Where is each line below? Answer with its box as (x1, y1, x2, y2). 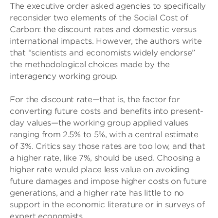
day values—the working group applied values (10, 118, 189, 127)
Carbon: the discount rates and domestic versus (10, 25, 197, 34)
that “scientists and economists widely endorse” (10, 48, 195, 57)
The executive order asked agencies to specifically (10, 1, 206, 11)
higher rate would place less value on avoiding (10, 165, 189, 174)
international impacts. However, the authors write (10, 36, 202, 46)
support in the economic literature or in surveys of (10, 200, 205, 209)
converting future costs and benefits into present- (10, 107, 204, 116)
